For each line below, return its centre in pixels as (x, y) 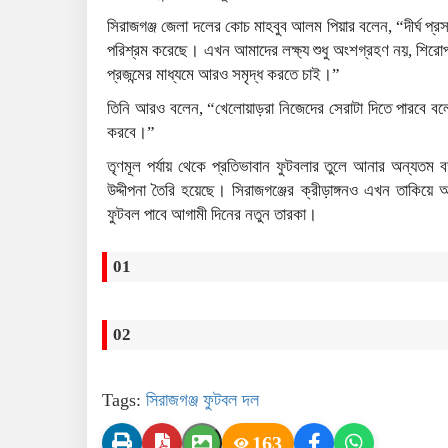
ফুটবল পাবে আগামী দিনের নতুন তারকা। (212, 215)
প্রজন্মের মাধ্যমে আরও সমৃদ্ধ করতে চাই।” (223, 75)
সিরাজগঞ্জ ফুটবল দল (202, 400)
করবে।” (131, 133)
